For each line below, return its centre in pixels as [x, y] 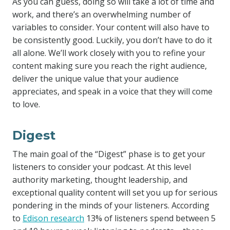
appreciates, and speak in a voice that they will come [112, 91]
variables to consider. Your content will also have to [111, 27]
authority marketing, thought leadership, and [100, 180]
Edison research [53, 218]
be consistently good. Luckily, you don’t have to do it [112, 40]
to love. [26, 104]
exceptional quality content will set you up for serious [115, 193]
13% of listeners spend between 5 [150, 218]
